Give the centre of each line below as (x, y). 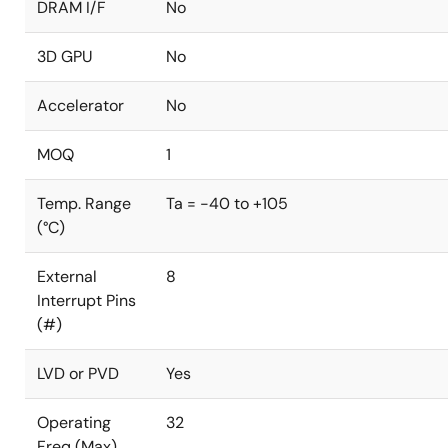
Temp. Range (84, 203)
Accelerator (80, 105)
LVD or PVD (78, 373)
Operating (74, 422)
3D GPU (65, 56)
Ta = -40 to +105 (227, 203)
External (67, 276)
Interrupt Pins (86, 300)
